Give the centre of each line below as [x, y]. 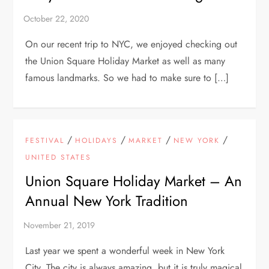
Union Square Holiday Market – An [134, 181]
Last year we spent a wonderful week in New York [125, 250]
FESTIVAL [45, 140]
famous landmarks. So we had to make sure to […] [127, 77]
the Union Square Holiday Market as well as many [125, 61]
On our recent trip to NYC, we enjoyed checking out [131, 44]
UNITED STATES [59, 157]
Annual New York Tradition [107, 201]
